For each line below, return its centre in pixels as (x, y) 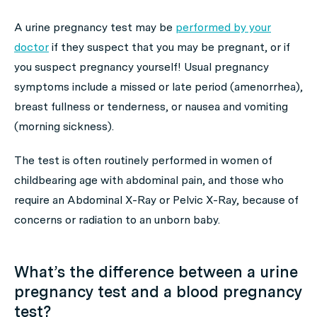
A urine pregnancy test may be (95, 27)
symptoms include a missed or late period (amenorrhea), (158, 87)
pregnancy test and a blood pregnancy (158, 292)
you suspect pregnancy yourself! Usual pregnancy (142, 67)
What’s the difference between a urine (156, 272)
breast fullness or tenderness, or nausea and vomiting (151, 106)
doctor (31, 47)
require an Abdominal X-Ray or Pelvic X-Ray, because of (156, 200)
